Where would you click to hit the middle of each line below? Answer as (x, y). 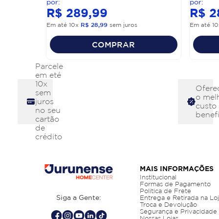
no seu (48, 110)
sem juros (123, 24)
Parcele (49, 66)
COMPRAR (114, 44)
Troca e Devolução (168, 204)
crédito (49, 136)
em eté (48, 75)
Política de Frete (165, 191)
